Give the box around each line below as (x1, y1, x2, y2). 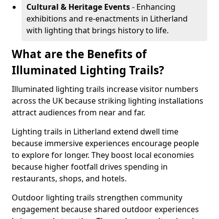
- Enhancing (130, 1, 175, 12)
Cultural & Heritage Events (26, 1, 130, 12)
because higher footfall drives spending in (12, 161, 168, 172)
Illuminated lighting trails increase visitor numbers (12, 84, 198, 94)
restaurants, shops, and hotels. (12, 173, 127, 184)
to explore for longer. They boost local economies (12, 150, 194, 160)
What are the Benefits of (12, 46, 147, 62)
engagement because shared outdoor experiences (12, 204, 199, 215)
